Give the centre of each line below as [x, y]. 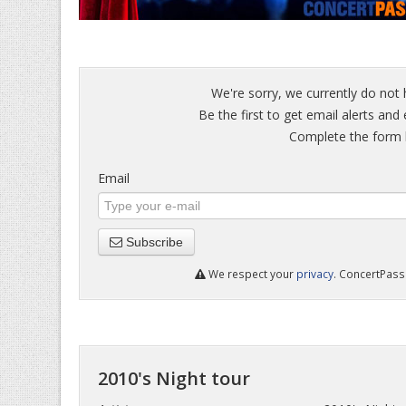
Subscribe [153, 242]
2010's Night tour [174, 378]
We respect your [251, 274]
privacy [315, 274]
